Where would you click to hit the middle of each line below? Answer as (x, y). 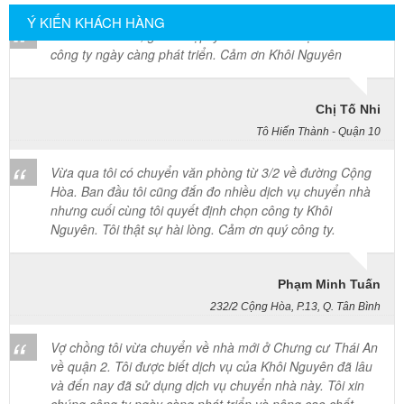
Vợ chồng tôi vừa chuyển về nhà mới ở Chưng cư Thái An (214, 299)
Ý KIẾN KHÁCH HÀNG (96, 22)
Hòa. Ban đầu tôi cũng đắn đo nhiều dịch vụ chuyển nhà (211, 143)
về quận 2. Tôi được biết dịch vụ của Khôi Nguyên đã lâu (211, 318)
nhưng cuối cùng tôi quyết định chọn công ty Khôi (191, 162)
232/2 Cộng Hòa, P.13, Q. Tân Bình (295, 258)
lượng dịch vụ (89, 375)
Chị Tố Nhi (348, 61)
